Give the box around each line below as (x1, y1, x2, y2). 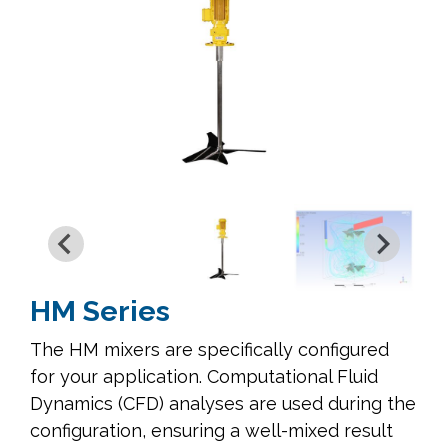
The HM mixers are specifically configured (30, 338, 389, 360)
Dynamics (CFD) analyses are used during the (30, 392, 416, 414)
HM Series (30, 293, 170, 328)
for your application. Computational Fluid (30, 365, 378, 387)
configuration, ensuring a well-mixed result (30, 419, 393, 441)
